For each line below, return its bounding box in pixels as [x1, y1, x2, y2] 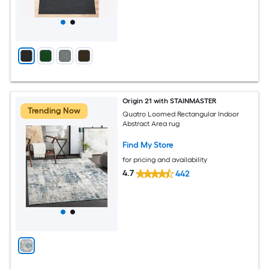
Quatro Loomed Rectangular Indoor [122, 110, 240, 119]
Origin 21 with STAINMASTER [122, 96, 217, 105]
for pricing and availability [122, 156, 208, 165]
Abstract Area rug [122, 119, 180, 128]
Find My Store [122, 140, 174, 151]
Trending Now [28, 105, 80, 116]
